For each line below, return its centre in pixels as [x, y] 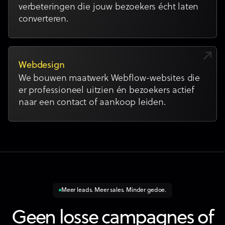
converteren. [44, 19]
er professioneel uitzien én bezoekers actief [107, 90]
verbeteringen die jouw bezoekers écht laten [109, 7]
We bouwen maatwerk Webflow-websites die [109, 78]
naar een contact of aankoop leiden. [92, 102]
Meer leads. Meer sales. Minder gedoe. [114, 190]
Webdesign [42, 65]
